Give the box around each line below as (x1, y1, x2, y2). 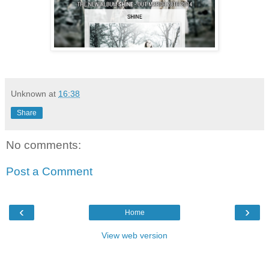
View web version (101, 230, 168, 240)
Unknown (11, 88, 46, 98)
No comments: (6, 138, 81, 151)
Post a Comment (6, 165, 92, 178)
